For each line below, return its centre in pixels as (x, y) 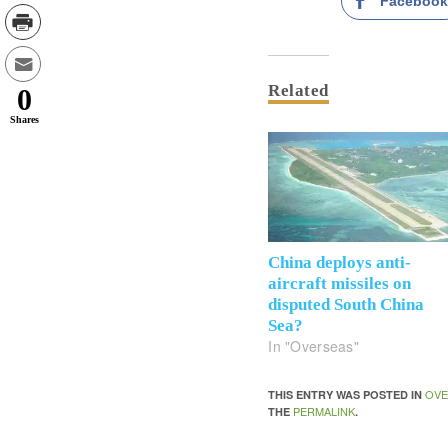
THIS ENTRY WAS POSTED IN (347, 395)
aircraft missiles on (340, 284)
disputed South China (346, 305)
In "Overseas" (313, 346)
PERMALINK (324, 411)
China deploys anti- (340, 263)
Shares (24, 119)
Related (298, 91)
